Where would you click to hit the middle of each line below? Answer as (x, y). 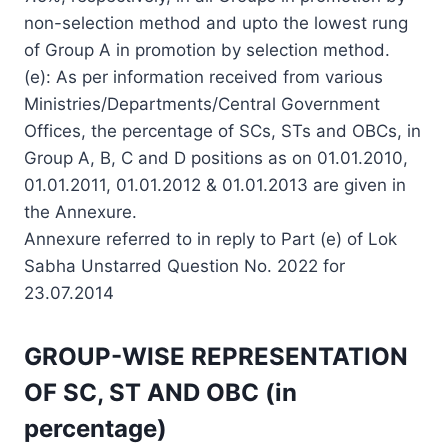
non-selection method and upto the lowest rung (216, 22)
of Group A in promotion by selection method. (207, 49)
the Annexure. (80, 211)
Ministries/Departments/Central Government (202, 103)
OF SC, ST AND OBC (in (160, 392)
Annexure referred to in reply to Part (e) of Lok (210, 238)
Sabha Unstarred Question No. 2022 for (184, 265)
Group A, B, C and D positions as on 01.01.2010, (216, 157)
